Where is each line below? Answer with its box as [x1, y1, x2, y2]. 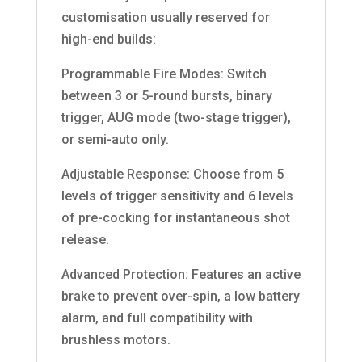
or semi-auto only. [61, 132, 169, 148]
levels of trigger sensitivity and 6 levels [61, 188, 293, 204]
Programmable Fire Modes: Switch [61, 66, 267, 82]
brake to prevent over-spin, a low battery [61, 288, 300, 305]
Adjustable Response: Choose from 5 [61, 166, 284, 183]
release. [61, 232, 109, 248]
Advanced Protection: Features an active [61, 267, 301, 283]
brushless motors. [61, 332, 170, 348]
